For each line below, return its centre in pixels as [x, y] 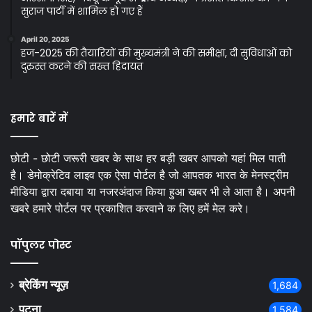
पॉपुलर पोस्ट [41, 245]
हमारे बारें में [39, 118]
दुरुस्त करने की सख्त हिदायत [82, 67]
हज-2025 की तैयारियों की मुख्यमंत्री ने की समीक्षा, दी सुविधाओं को [156, 53]
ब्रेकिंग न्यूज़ [44, 285]
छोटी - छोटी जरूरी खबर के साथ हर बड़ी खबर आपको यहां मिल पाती [148, 158]
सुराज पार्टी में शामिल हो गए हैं [82, 11]
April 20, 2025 [45, 39]
